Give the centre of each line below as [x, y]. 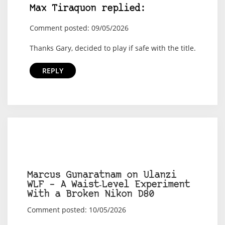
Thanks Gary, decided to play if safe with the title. [113, 48]
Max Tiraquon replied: [87, 9]
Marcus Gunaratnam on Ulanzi [101, 176]
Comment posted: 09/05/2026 [79, 28]
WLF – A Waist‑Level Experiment [108, 185]
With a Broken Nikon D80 [90, 195]
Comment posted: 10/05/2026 [76, 210]
